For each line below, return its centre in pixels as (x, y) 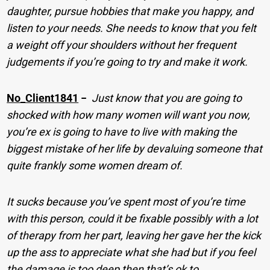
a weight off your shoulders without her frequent (122, 45)
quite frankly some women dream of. (95, 166)
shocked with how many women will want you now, (129, 115)
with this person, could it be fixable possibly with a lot (133, 219)
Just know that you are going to (167, 98)
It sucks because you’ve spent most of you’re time (126, 202)
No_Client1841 (43, 98)
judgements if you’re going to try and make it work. (127, 62)
